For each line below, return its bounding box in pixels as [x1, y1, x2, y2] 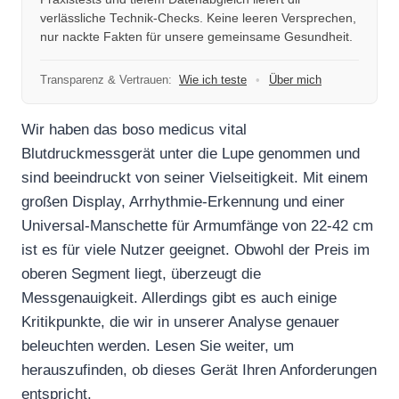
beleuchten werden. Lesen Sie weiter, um [21, 338, 294, 355]
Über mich [269, 73, 322, 87]
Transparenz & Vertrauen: [40, 73, 172, 87]
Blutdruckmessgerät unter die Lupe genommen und [21, 145, 360, 163]
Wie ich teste [179, 73, 247, 87]
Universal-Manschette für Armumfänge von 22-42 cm [21, 217, 373, 235]
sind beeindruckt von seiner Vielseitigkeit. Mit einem [21, 169, 368, 187]
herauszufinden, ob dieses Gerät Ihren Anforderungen [21, 362, 377, 379]
